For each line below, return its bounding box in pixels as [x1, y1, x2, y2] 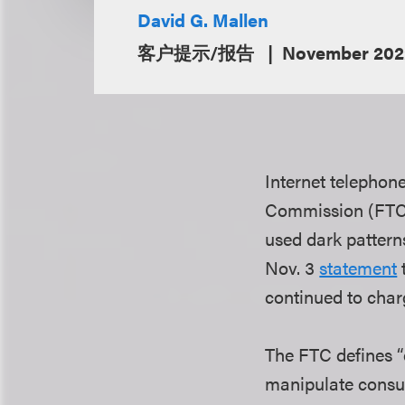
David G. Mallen [137, 6, 268, 33]
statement [319, 254, 398, 280]
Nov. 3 [265, 254, 320, 280]
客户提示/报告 [137, 39, 259, 65]
